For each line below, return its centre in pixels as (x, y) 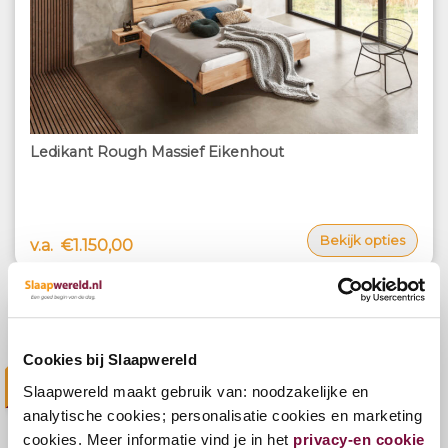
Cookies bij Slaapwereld (110, 360)
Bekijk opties (362, 240)
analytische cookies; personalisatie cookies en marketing (222, 415)
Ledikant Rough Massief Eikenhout (157, 152)
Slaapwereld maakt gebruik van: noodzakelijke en (196, 391)
